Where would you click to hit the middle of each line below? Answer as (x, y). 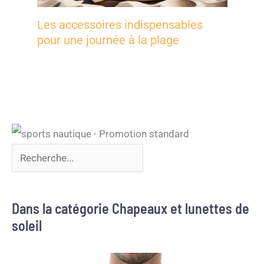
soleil (27, 226)
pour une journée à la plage (108, 40)
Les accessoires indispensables (120, 25)
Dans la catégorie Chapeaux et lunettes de (131, 209)
